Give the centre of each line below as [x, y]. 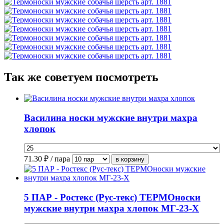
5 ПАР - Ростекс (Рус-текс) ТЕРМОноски [112, 197]
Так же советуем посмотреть [81, 77]
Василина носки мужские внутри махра [111, 117]
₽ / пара [57, 159]
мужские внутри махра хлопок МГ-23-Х [111, 208]
